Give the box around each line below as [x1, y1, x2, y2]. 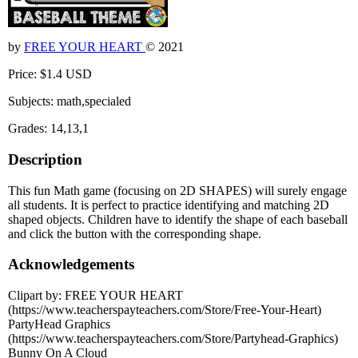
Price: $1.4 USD [8, 67, 92, 82]
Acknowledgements [8, 256, 134, 273]
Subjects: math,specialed [8, 94, 131, 109]
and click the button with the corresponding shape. [8, 226, 261, 241]
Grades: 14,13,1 [8, 121, 89, 136]
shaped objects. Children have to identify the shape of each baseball [8, 212, 348, 226]
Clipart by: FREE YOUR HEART [8, 288, 183, 303]
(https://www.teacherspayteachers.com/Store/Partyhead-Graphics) [8, 332, 338, 346]
